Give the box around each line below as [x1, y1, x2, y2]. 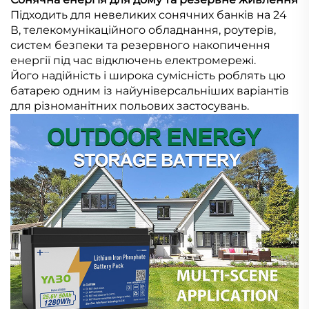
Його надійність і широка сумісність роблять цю [10, 69, 286, 83]
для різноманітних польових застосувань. [10, 99, 249, 113]
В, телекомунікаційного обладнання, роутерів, [10, 23, 276, 37]
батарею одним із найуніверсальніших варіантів [10, 84, 289, 98]
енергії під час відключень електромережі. [10, 54, 256, 68]
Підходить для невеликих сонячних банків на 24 [10, 8, 287, 22]
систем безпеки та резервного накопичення [10, 39, 270, 52]
